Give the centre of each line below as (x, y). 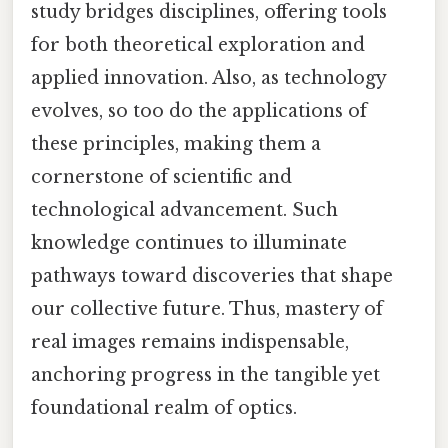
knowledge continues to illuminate (189, 243)
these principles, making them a (176, 144)
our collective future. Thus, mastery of (207, 309)
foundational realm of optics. (164, 408)
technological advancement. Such (184, 210)
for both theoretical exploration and (198, 45)
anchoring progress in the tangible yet (205, 375)
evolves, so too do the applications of (199, 111)
